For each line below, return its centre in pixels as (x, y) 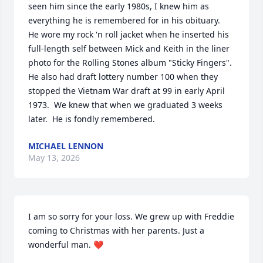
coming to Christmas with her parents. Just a (116, 230)
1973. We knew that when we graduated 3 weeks (125, 105)
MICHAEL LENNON (66, 146)
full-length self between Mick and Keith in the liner (129, 48)
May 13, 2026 (54, 158)
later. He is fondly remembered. (92, 119)
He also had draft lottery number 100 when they (123, 77)
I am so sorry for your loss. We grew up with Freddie (131, 216)
